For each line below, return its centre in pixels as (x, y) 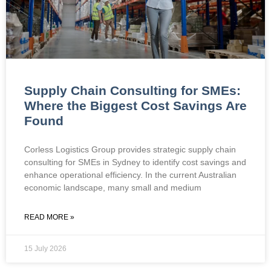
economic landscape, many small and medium (113, 187)
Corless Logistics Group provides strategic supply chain (130, 149)
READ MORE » (49, 217)
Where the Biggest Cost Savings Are (135, 105)
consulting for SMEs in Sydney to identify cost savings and (135, 162)
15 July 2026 (45, 248)
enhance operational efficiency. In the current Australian (130, 175)
